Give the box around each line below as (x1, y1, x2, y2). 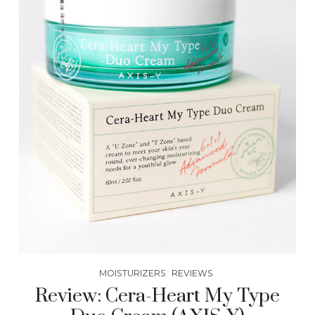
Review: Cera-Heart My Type (35, 284, 280, 309)
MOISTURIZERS (99, 268, 166, 279)
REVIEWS (172, 268, 213, 279)
